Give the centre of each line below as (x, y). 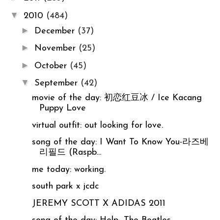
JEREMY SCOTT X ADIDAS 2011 (98, 203)
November (56, 49)
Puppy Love (62, 109)
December (56, 31)
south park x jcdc (65, 187)
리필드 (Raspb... (70, 153)
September (57, 83)
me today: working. (69, 169)
